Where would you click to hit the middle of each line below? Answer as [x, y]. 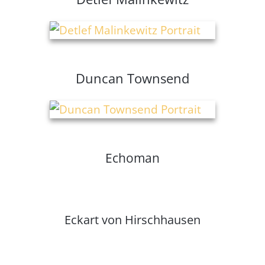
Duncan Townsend [132, 78]
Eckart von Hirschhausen [132, 220]
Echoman [132, 158]
